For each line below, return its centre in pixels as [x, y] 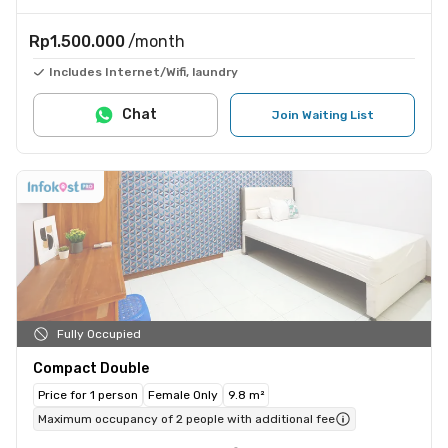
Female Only [183, 394]
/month [156, 41]
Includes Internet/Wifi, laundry [143, 71]
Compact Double [91, 368]
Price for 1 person [88, 394]
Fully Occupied [99, 333]
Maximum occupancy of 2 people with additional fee [186, 418]
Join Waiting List [322, 114]
